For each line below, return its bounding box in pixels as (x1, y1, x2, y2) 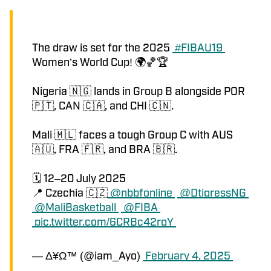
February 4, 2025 (145, 247, 230, 261)
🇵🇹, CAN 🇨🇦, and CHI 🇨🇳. (32, 97, 174, 111)
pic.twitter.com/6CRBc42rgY (34, 214, 174, 227)
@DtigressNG (180, 184, 246, 198)
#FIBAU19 (175, 39, 223, 53)
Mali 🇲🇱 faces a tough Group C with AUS (32, 126, 235, 140)
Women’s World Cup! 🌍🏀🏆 (32, 54, 171, 68)
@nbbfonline (110, 184, 172, 198)
